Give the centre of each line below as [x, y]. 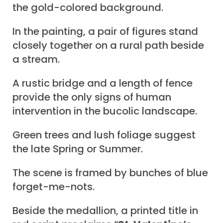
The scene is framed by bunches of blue [110, 173]
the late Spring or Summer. [78, 149]
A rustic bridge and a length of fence [103, 83]
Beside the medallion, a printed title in [105, 211]
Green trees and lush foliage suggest [104, 135]
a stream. [36, 59]
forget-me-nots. [54, 187]
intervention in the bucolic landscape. [105, 111]
